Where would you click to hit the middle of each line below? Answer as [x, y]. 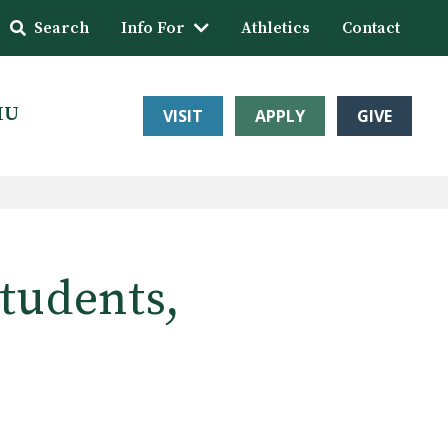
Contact [371, 28]
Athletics [275, 28]
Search [61, 28]
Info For [153, 28]
